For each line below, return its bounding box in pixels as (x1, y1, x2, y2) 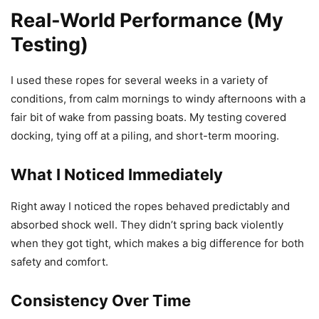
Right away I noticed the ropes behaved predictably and (11, 199, 290, 213)
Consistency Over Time (11, 291, 191, 310)
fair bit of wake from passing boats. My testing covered (11, 110, 286, 124)
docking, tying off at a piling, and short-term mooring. (11, 128, 279, 142)
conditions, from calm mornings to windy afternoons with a (11, 91, 305, 105)
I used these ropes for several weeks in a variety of (11, 73, 268, 87)
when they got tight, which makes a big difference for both (11, 236, 304, 250)
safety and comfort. (11, 254, 108, 268)
